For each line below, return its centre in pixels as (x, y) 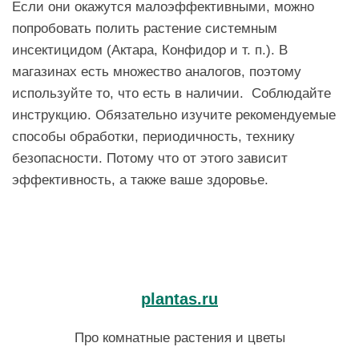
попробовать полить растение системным (145, 28)
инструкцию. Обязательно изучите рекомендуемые (174, 114)
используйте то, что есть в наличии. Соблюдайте (171, 93)
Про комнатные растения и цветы (179, 338)
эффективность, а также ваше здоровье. (140, 179)
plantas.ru (179, 298)
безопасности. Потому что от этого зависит (150, 157)
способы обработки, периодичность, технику (153, 136)
